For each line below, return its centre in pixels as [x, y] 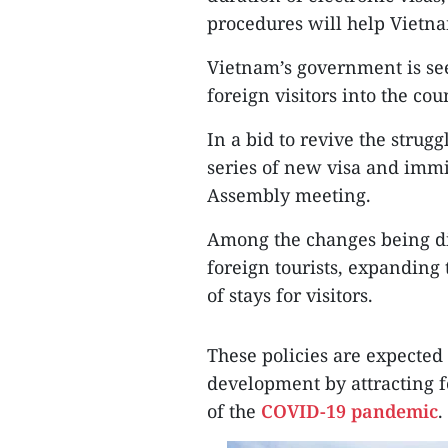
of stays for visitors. [290, 295]
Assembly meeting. [289, 195]
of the [234, 411]
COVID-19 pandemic [349, 411]
